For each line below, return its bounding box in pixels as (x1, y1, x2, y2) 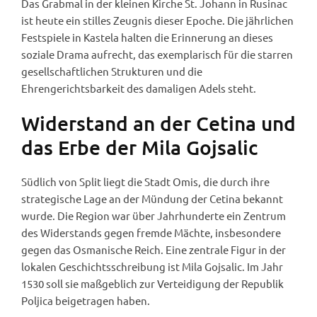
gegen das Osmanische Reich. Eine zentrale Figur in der (21, 243, 286, 257)
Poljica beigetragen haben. (21, 294, 150, 308)
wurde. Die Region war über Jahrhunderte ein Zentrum (21, 209, 286, 223)
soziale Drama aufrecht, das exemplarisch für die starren (21, 47, 293, 62)
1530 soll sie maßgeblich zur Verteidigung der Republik (21, 277, 284, 291)
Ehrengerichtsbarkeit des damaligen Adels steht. (21, 81, 256, 96)
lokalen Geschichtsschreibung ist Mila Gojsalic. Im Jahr (21, 260, 283, 274)
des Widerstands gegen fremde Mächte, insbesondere (21, 226, 281, 240)
